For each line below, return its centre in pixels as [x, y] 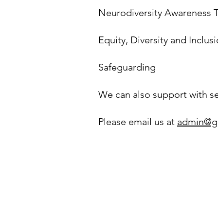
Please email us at [138, 122]
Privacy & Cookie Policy [145, 172]
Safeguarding [127, 67]
